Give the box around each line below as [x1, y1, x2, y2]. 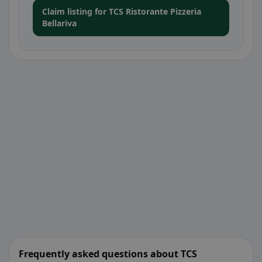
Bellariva [42, 18, 77, 29]
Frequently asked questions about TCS [19, 247, 197, 260]
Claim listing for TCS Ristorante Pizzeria [42, 6, 201, 17]
